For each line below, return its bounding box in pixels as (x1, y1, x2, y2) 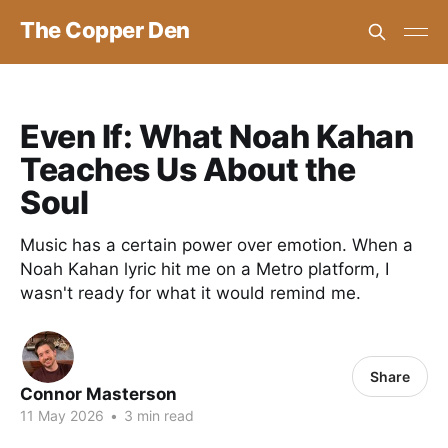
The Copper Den (20, 16, 190, 43)
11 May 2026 (20, 407, 104, 424)
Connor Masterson (20, 384, 177, 404)
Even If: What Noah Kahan (20, 117, 414, 156)
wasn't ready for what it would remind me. (20, 283, 361, 303)
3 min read (120, 407, 194, 424)
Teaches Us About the (20, 150, 356, 189)
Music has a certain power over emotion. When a (20, 235, 413, 255)
